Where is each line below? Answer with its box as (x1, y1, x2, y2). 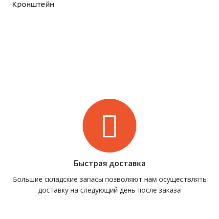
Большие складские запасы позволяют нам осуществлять (12, 175, 207, 184)
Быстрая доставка (73, 158, 146, 169)
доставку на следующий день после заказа (38, 185, 181, 195)
